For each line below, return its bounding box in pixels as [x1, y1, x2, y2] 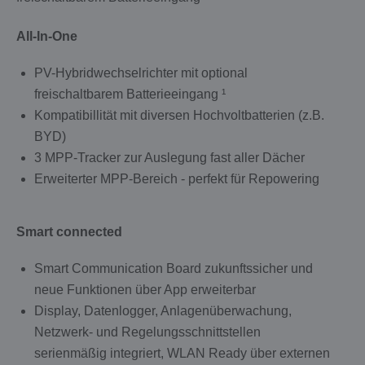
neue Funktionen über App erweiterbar [34, 283, 256, 297]
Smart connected [16, 225, 122, 239]
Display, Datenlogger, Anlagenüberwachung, [34, 304, 292, 318]
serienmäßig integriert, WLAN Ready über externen [34, 346, 330, 360]
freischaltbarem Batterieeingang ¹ [34, 87, 226, 101]
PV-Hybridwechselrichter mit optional [34, 66, 248, 80]
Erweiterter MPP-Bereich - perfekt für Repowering [34, 172, 319, 186]
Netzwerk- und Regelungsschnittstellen [34, 325, 261, 339]
